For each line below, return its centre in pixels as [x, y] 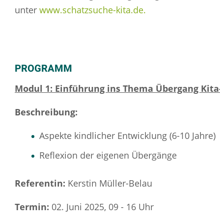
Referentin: [41, 183]
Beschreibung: [46, 112]
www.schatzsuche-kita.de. [93, 10]
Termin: [33, 207]
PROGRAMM [43, 69]
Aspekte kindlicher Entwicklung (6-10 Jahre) [127, 136]
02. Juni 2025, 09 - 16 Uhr [103, 207]
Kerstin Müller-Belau [110, 183]
